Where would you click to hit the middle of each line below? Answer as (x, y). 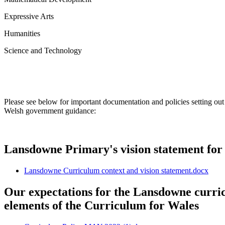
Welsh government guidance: (50, 111)
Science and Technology (43, 51)
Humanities (22, 34)
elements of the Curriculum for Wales (101, 206)
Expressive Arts (30, 17)
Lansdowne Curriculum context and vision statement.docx (116, 171)
